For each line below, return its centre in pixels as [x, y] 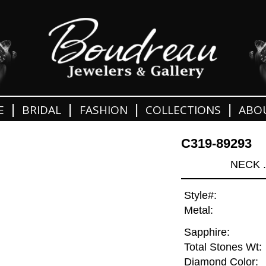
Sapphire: [207, 232]
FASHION [103, 110]
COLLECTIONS [183, 110]
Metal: [198, 210]
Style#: [200, 196]
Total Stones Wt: [223, 247]
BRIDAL [42, 110]
